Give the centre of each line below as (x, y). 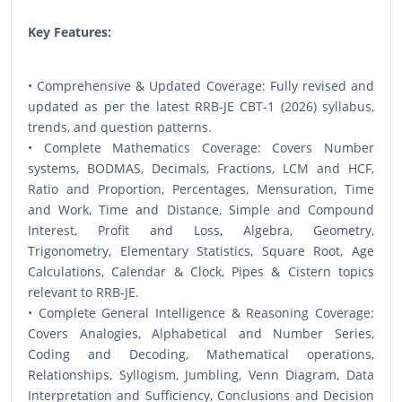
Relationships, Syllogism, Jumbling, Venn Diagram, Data (201, 374)
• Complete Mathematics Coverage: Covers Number (201, 147)
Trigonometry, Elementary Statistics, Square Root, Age (201, 250)
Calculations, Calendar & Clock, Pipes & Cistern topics (201, 271)
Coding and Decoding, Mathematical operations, (201, 354)
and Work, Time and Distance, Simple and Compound (201, 209)
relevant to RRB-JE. (83, 292)
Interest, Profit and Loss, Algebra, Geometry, (201, 230)
